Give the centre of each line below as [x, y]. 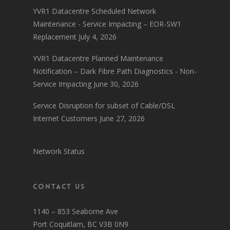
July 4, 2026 [98, 37]
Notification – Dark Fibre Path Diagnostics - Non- [115, 71]
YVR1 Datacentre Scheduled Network [94, 11]
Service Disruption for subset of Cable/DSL [104, 106]
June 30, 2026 [116, 84]
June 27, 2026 [122, 118]
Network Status [59, 151]
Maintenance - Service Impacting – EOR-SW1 [107, 24]
